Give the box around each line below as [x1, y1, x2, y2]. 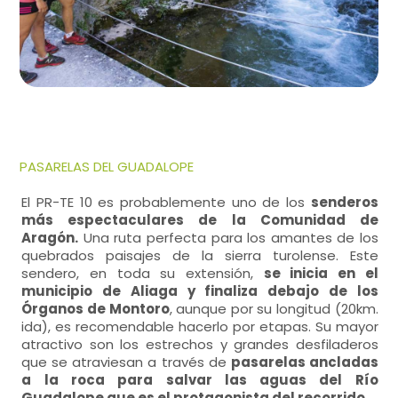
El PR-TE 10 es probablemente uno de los [21, 193, 311, 211]
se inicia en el [263, 264, 378, 283]
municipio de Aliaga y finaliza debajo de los [21, 282, 378, 300]
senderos [310, 193, 378, 211]
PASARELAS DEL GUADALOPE [20, 157, 195, 176]
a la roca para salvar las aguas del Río [21, 370, 378, 389]
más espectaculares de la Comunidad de [21, 211, 378, 229]
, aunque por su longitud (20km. [169, 299, 378, 318]
